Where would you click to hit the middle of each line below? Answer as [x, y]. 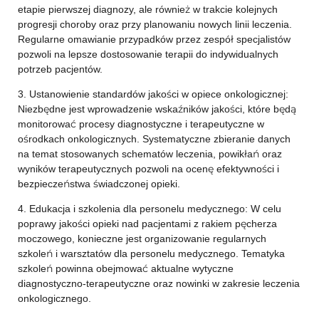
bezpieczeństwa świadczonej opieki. [99, 184]
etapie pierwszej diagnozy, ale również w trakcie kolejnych [147, 9]
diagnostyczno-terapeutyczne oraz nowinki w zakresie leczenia [158, 283]
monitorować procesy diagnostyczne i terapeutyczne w [141, 124]
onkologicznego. [54, 298]
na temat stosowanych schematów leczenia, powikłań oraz [150, 154]
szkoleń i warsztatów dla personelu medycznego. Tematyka [151, 253]
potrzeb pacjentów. [60, 69]
